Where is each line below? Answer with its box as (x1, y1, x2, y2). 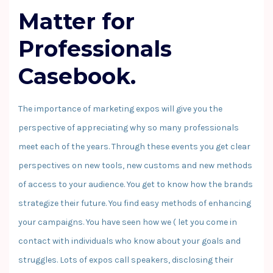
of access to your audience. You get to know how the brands (18, 179, 253, 190)
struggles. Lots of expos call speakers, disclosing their (18, 254, 233, 265)
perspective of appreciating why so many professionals (18, 122, 239, 133)
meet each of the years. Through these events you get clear (18, 141, 250, 152)
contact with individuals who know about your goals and (18, 235, 241, 246)
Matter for (18, 7, 135, 35)
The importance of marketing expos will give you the (18, 103, 222, 114)
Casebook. (18, 62, 136, 90)
